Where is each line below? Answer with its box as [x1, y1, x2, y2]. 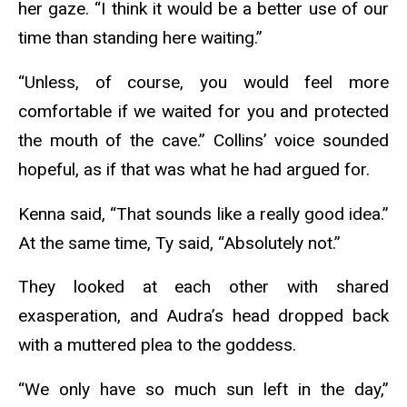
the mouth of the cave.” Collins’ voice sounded [18, 129, 389, 151]
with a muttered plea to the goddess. [18, 334, 301, 356]
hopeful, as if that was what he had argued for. [18, 158, 374, 180]
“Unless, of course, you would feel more [18, 71, 389, 93]
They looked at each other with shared [18, 276, 389, 298]
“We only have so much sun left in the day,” [18, 379, 389, 401]
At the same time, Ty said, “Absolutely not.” [18, 232, 345, 253]
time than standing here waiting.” [18, 27, 263, 49]
